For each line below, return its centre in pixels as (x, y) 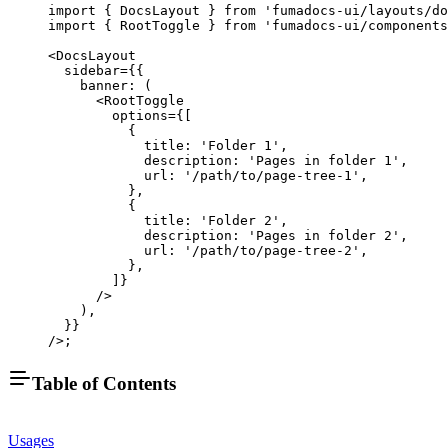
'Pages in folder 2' (324, 235)
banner (88, 85)
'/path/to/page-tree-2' (272, 250)
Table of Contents (104, 384)
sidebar (84, 70)
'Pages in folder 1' (324, 160)
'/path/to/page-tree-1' (272, 175)
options (108, 115)
